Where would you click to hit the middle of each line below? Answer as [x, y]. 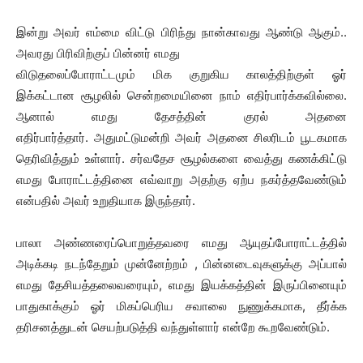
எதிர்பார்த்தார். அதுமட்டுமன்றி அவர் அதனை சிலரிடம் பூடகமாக [181, 137]
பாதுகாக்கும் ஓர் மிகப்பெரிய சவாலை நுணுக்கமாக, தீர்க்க [181, 306]
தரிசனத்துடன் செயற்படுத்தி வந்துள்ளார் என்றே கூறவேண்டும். [173, 327]
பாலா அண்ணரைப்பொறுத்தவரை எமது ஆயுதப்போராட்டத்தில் [181, 243]
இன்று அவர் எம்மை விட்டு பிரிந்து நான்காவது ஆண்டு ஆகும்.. [181, 32]
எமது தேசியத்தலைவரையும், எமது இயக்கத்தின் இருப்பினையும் [181, 285]
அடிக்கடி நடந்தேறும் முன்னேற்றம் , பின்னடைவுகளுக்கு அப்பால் [181, 264]
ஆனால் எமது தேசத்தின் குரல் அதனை [181, 116]
